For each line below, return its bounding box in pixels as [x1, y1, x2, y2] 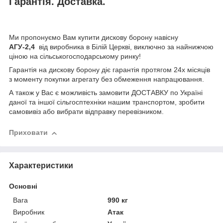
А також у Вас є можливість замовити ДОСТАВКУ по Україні [9, 89, 203, 97]
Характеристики [9, 161, 73, 170]
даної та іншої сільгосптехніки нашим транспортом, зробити [9, 98, 205, 107]
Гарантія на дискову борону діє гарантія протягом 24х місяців [9, 66, 210, 74]
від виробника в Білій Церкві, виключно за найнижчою [37, 43, 214, 51]
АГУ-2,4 [9, 43, 37, 51]
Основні [9, 182, 37, 190]
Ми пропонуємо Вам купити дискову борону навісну [9, 33, 178, 42]
